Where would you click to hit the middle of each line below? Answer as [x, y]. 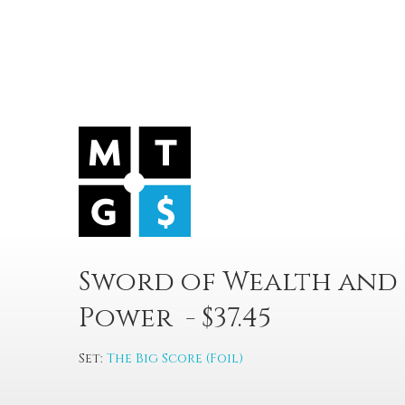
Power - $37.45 [184, 318]
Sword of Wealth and [238, 282]
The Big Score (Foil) [175, 358]
